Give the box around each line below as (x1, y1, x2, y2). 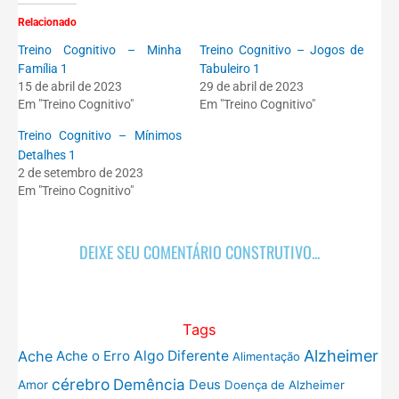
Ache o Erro (56, 346, 130, 364)
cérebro (52, 374, 110, 394)
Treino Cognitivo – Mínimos (18, 128, 182, 143)
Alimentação (232, 348, 300, 363)
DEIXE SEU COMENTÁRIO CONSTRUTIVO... (79, 239, 320, 264)
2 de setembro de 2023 (18, 165, 143, 180)
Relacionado (18, 15, 77, 28)
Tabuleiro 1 (199, 61, 260, 77)
